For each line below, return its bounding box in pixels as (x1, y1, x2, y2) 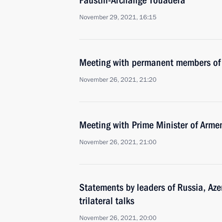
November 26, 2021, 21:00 (79, 138, 157, 147)
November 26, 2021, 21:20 (79, 75, 157, 84)
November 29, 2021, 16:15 (79, 13, 157, 22)
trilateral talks (79, 195, 134, 207)
